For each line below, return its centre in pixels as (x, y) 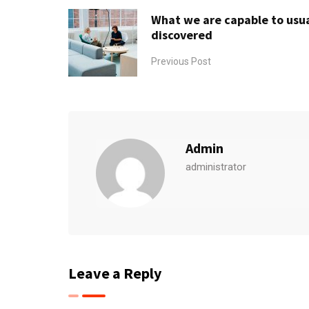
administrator (216, 167)
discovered (182, 34)
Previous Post (181, 61)
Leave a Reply (115, 273)
